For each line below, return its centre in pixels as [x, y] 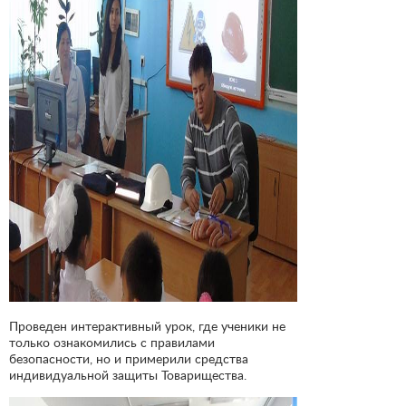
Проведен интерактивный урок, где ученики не [147, 326]
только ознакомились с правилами [112, 343]
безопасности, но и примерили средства [129, 359]
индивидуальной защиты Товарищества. [128, 375]
